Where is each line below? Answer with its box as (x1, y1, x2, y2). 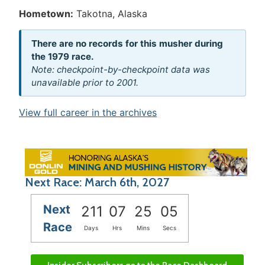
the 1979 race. (31, 50, 94, 62)
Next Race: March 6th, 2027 (25, 174, 169, 189)
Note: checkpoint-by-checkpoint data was (31, 63, 210, 75)
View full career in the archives (19, 106, 157, 119)
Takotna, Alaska (76, 8, 147, 20)
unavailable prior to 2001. (31, 76, 138, 88)
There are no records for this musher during (31, 37, 223, 49)
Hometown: (19, 8, 73, 20)
